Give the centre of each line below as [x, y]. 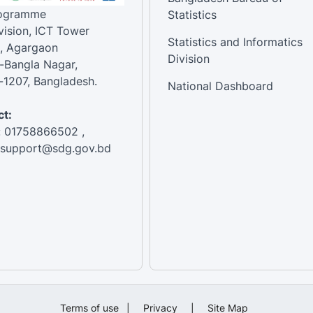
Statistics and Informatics [235, 42]
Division [189, 58]
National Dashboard [220, 86]
